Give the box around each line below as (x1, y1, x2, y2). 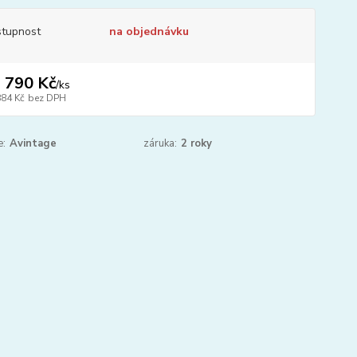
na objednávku (108, 24, 189, 39)
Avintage (9, 136, 57, 151)
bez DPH (27, 92, 66, 104)
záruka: (143, 136, 178, 151)
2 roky (181, 136, 213, 151)
